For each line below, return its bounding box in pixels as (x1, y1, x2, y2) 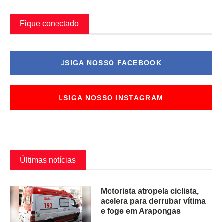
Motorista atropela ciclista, (101, 187, 199, 196)
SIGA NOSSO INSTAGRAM (63, 93, 164, 102)
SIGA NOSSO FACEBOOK (65, 58, 162, 67)
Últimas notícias (20, 155, 76, 164)
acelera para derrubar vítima (101, 197, 206, 206)
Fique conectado (20, 19, 79, 28)
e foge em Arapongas (101, 207, 181, 216)
